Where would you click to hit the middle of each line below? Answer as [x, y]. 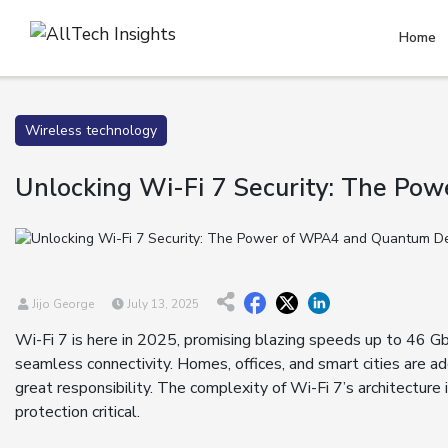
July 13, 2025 [161, 304]
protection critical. [77, 412]
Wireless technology [91, 130]
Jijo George [61, 304]
